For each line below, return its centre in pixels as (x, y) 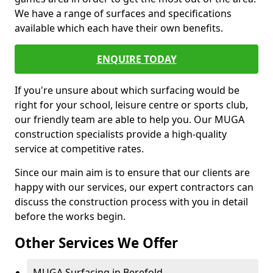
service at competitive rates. (79, 149)
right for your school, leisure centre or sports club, (131, 105)
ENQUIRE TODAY (136, 59)
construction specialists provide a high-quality (121, 134)
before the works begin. (70, 216)
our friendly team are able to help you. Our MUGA (129, 119)
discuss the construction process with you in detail (131, 202)
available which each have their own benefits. (119, 28)
